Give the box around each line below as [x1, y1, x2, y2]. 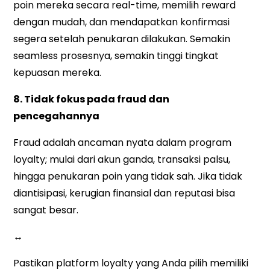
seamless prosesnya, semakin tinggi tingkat [13, 49, 219, 63]
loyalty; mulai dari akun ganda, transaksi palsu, [13, 152, 231, 167]
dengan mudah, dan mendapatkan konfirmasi [13, 15, 230, 30]
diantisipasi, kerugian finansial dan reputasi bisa [13, 186, 236, 201]
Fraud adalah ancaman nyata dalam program [13, 136, 232, 150]
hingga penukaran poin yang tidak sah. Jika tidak [13, 169, 243, 184]
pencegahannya [13, 109, 100, 124]
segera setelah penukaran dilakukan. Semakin [13, 32, 231, 46]
